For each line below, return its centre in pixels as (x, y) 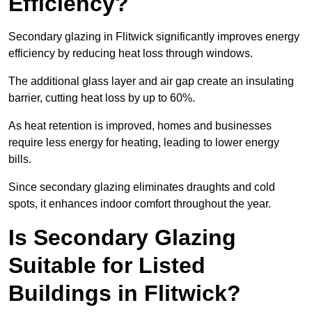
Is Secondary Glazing (122, 238)
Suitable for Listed (107, 266)
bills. (21, 159)
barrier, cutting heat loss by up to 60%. (103, 98)
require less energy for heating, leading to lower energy (144, 143)
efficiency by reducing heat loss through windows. (132, 54)
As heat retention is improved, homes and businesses (140, 126)
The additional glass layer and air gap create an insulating (151, 81)
